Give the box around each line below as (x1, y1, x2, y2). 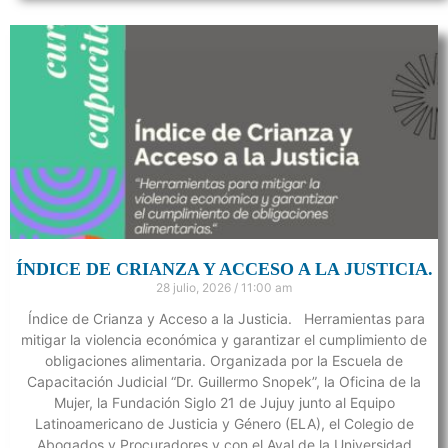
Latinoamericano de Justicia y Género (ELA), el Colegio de (34, 414, 414, 432)
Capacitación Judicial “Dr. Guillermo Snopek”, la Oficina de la (27, 372, 421, 390)
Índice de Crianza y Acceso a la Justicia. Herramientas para (23, 309, 425, 327)
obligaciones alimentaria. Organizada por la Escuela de (45, 351, 403, 369)
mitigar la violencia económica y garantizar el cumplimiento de (21, 330, 427, 348)
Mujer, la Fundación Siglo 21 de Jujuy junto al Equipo (53, 393, 395, 411)
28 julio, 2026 (156, 279, 234, 295)
